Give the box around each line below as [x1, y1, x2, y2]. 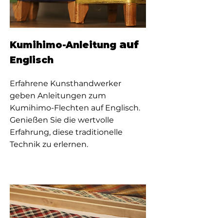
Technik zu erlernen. [10, 140, 88, 149]
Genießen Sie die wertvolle [10, 115, 114, 125]
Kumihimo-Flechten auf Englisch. [10, 103, 140, 112]
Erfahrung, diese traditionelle [10, 127, 123, 137]
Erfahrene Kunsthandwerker [10, 79, 121, 88]
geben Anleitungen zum [10, 91, 106, 100]
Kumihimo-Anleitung [10, 39, 119, 51]
